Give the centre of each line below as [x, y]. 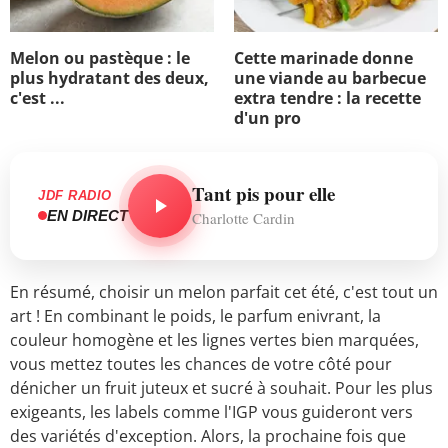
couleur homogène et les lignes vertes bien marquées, [214, 340]
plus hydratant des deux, [109, 78]
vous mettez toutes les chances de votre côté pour [201, 364]
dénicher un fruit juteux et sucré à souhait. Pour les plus [221, 388]
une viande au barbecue [330, 78]
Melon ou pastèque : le [100, 58]
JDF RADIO [75, 195]
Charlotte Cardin [243, 218]
